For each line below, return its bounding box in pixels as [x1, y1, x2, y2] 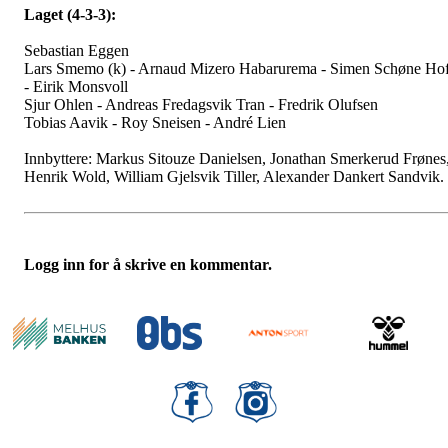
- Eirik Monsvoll [24, 78, 128, 96]
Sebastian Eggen [24, 42, 129, 60]
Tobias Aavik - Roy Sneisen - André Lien [24, 114, 286, 132]
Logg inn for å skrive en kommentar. [24, 256, 272, 274]
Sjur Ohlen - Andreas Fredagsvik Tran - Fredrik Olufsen [24, 96, 378, 114]
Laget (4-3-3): [24, 6, 116, 24]
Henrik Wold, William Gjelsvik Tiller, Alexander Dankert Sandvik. [24, 168, 444, 186]
